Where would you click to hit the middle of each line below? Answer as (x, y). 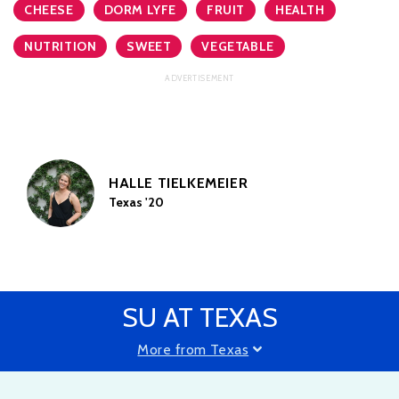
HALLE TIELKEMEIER (179, 183)
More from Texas (193, 350)
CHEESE (49, 10)
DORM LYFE (140, 10)
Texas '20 (136, 203)
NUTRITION (61, 47)
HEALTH (300, 10)
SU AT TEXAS (199, 318)
